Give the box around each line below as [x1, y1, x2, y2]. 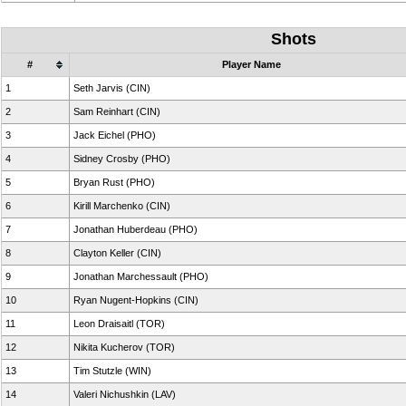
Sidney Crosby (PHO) [73, 153, 170, 164]
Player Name [221, 59, 281, 70]
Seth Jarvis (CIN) [73, 82, 150, 93]
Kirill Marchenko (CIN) [73, 200, 170, 211]
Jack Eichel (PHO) [73, 130, 156, 140]
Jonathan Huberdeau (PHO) [73, 224, 198, 235]
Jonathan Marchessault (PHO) [73, 271, 208, 282]
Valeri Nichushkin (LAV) [73, 389, 176, 400]
